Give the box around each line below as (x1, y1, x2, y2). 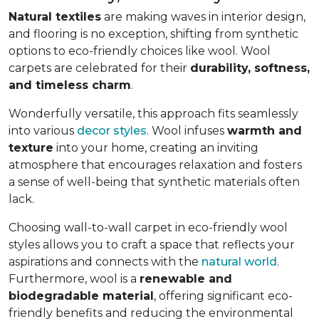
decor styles (77, 124, 147, 138)
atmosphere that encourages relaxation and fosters (9, 158, 302, 172)
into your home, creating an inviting (53, 141, 258, 155)
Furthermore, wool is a (9, 272, 140, 286)
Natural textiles (9, 10, 101, 24)
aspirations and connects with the (9, 255, 202, 269)
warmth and (227, 124, 302, 138)
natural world (202, 255, 277, 269)
